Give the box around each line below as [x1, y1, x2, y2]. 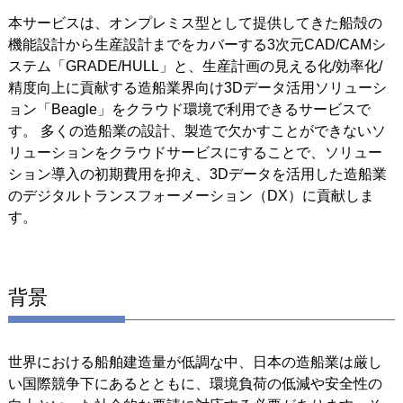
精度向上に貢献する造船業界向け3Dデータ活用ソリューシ [7, 79, 387, 95]
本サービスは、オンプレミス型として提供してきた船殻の [7, 14, 382, 31]
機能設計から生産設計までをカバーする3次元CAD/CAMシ [7, 36, 386, 52]
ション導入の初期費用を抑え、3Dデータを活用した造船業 [7, 166, 387, 182]
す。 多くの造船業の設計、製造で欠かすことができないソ [7, 122, 386, 139]
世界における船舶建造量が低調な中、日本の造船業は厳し [7, 354, 382, 370]
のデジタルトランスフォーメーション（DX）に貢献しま [7, 187, 374, 203]
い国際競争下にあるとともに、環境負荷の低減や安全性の [7, 375, 382, 391]
